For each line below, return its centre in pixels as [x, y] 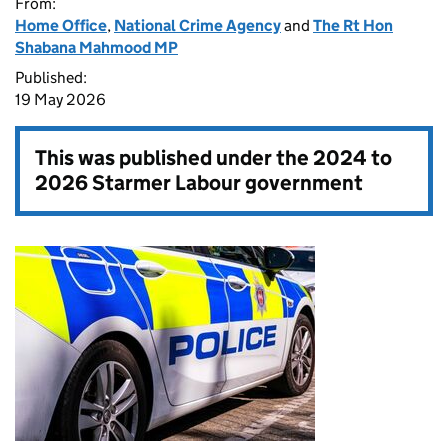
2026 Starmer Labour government [199, 183]
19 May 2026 [60, 99]
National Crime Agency [197, 25]
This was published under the [174, 158]
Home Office [61, 25]
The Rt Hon [353, 25]
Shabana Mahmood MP [96, 47]
